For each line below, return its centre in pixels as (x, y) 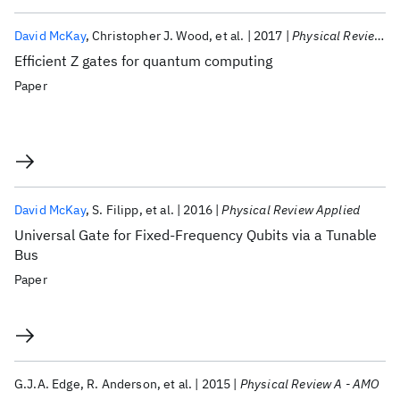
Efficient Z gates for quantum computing (143, 61)
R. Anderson (122, 384)
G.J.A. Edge (47, 384)
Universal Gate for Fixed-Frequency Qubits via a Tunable (196, 235)
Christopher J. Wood (151, 36)
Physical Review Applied (291, 210)
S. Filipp (116, 210)
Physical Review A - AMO (310, 384)
